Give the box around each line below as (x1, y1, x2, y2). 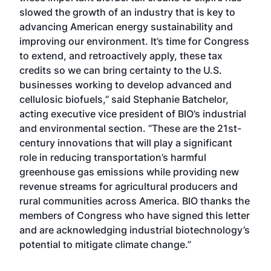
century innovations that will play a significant (19, 137, 232, 149)
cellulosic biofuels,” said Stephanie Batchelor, (19, 93, 229, 105)
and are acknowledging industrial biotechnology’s (19, 224, 250, 236)
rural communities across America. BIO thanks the (19, 195, 250, 207)
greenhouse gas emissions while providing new (19, 166, 239, 178)
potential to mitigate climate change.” (19, 238, 191, 250)
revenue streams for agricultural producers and (19, 180, 238, 192)
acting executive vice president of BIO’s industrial (19, 108, 246, 120)
